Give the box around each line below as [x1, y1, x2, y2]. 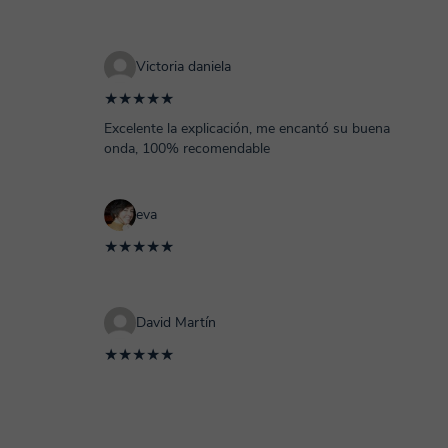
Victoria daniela [136, 57, 231, 76]
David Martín [136, 313, 216, 332]
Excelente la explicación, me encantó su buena [104, 119, 390, 138]
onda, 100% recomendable [104, 139, 270, 158]
